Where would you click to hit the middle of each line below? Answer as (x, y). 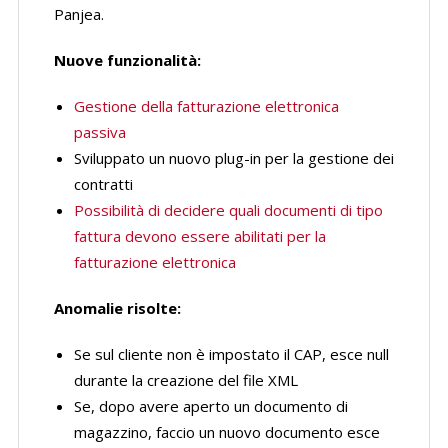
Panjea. (78, 14)
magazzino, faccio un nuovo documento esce (226, 432)
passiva (99, 132)
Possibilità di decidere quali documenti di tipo (228, 210)
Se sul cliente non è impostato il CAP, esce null (231, 354)
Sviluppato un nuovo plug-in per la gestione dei (233, 158)
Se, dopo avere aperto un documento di (210, 406)
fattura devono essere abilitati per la (199, 236)
